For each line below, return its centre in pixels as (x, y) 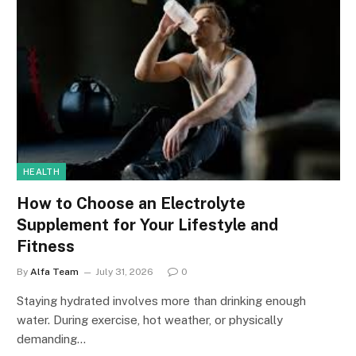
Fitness (48, 246)
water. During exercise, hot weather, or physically (150, 319)
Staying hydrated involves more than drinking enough (161, 300)
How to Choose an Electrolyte (131, 203)
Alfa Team (54, 271)
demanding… (51, 339)
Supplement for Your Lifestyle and (147, 224)
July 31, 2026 (124, 271)
